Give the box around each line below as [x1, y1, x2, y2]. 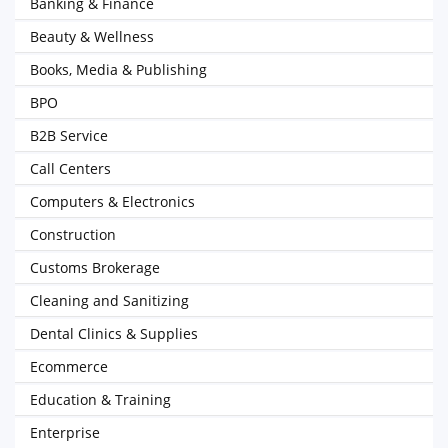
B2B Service [30, 126, 108, 145]
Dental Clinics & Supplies [30, 324, 198, 343]
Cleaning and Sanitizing [30, 291, 189, 310]
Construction [30, 225, 116, 244]
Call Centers [30, 159, 111, 178]
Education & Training [30, 390, 171, 409]
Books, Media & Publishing [30, 60, 207, 79]
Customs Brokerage [30, 258, 160, 277]
